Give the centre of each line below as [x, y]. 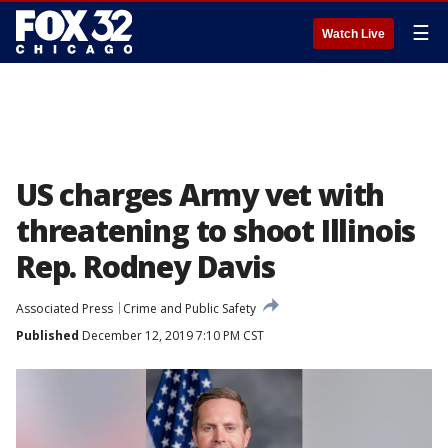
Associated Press [64, 308]
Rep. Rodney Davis [145, 266]
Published [47, 335]
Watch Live [353, 34]
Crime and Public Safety [189, 308]
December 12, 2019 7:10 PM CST [171, 335]
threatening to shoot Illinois [216, 230]
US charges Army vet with [200, 194]
